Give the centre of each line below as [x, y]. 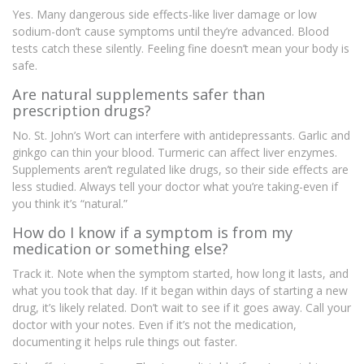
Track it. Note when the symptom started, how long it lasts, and [180, 274]
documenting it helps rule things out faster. [125, 342]
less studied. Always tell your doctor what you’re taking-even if [175, 187]
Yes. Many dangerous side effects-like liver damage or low [165, 15]
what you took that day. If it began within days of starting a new [180, 291]
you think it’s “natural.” [70, 204]
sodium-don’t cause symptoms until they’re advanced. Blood [171, 32]
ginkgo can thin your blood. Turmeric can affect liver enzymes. [175, 153]
